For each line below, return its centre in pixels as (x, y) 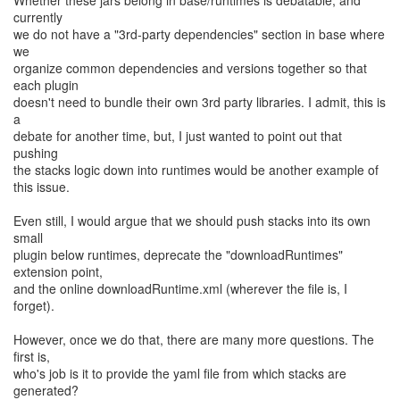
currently (38, 17)
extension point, (58, 271)
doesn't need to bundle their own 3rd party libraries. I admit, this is (200, 102)
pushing (36, 153)
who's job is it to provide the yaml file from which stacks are (180, 373)
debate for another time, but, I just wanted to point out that (178, 136)
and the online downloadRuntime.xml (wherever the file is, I (180, 288)
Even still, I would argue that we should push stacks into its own (192, 221)
